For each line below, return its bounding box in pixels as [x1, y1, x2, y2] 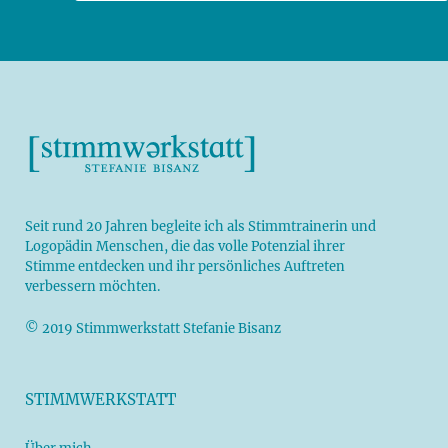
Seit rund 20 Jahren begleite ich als [25, 218, 248, 235]
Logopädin [25, 238, 93, 255]
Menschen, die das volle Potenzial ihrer [93, 238, 345, 255]
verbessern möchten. [25, 278, 160, 295]
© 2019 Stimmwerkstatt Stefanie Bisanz [25, 320, 281, 337]
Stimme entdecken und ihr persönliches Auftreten [25, 258, 345, 275]
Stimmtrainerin [248, 218, 348, 235]
